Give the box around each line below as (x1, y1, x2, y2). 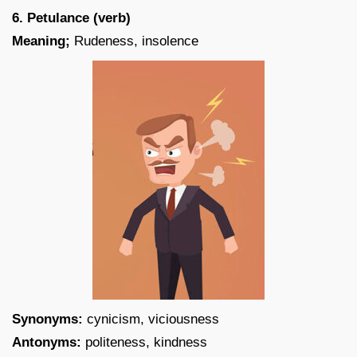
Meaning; (12, 33, 70, 49)
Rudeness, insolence (70, 33, 198, 49)
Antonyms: (12, 334, 81, 350)
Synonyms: (12, 311, 83, 327)
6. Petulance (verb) (12, 10, 131, 25)
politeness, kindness (81, 334, 207, 350)
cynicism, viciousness (83, 311, 219, 327)
